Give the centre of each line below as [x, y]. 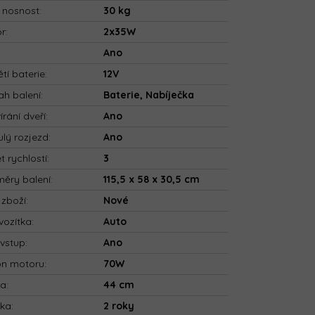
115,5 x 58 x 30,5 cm [152, 180]
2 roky [119, 306]
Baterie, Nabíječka [149, 95]
